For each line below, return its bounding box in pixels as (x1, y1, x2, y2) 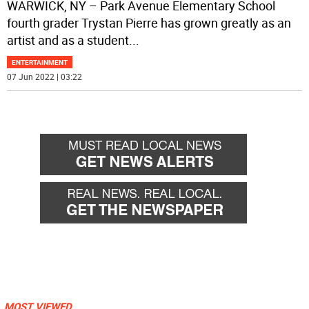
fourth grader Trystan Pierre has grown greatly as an (7, 14, 292, 32)
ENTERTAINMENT (12, 57, 68, 68)
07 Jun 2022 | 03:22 (7, 71, 83, 83)
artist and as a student (7, 32, 130, 49)
